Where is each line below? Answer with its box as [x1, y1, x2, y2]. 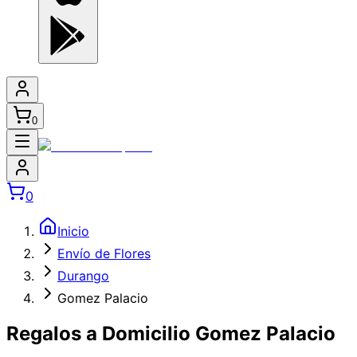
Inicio [57, 223, 89, 239]
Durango [57, 268, 109, 284]
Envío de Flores [57, 245, 151, 261]
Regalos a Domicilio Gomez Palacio [6, 321, 335, 345]
